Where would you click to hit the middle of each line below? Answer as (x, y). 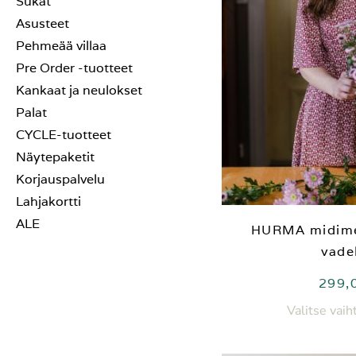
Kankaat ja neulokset (79, 91)
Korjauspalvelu (60, 180)
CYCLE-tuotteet (64, 135)
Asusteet (43, 24)
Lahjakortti (48, 202)
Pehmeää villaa (61, 46)
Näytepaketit (55, 157)
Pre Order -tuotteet (74, 68)
